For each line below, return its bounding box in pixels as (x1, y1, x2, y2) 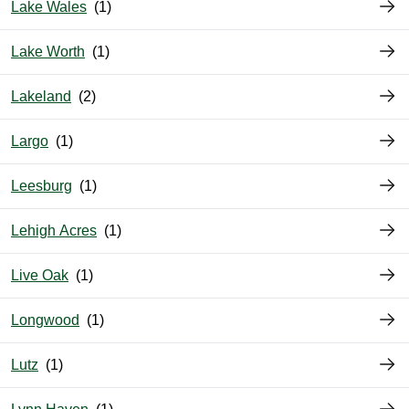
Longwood (11, 312, 79, 329)
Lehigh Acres (11, 223, 97, 239)
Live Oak (11, 267, 68, 284)
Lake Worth (11, 44, 85, 60)
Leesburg (11, 178, 72, 194)
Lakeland (11, 89, 71, 105)
